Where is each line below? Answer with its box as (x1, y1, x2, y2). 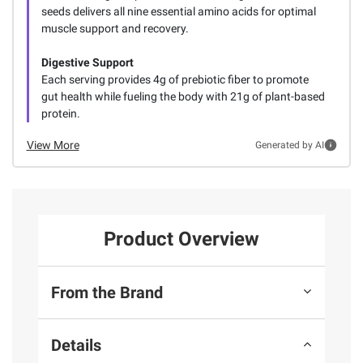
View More (26, 138, 79, 152)
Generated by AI (254, 139, 324, 152)
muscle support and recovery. (41, 21, 189, 35)
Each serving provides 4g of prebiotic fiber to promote (41, 72, 309, 86)
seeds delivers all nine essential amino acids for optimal (41, 4, 316, 18)
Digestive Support (41, 55, 134, 69)
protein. (41, 106, 80, 120)
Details (51, 335, 101, 355)
